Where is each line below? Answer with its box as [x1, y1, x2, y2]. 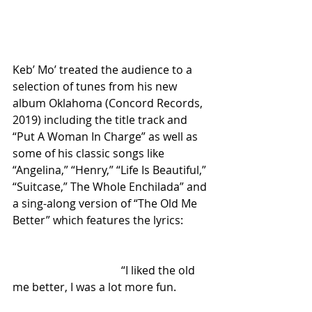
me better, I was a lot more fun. [13, 279, 176, 295]
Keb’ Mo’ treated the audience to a [13, 62, 195, 78]
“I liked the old [13, 263, 121, 279]
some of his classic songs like [13, 146, 167, 162]
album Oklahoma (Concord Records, [13, 95, 205, 111]
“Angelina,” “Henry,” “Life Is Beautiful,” [13, 162, 209, 178]
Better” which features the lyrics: [13, 212, 183, 228]
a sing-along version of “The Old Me [13, 196, 200, 212]
